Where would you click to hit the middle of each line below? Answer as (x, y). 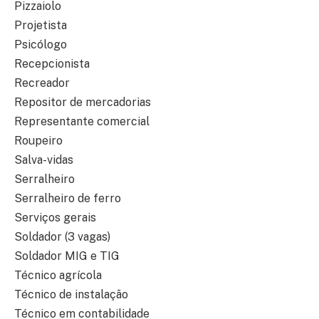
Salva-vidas (44, 160)
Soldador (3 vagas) (62, 237)
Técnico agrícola (58, 276)
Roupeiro (38, 141)
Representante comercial (82, 122)
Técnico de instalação (71, 295)
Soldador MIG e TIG (67, 256)
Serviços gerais (55, 218)
